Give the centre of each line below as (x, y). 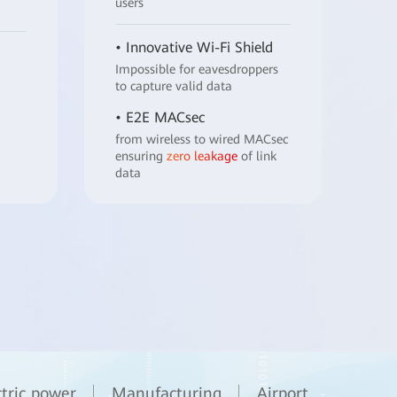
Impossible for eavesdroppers (196, 70)
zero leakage (202, 156)
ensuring (140, 156)
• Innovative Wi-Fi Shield (194, 48)
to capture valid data (173, 86)
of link (257, 156)
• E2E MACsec (160, 118)
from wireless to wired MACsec (201, 140)
